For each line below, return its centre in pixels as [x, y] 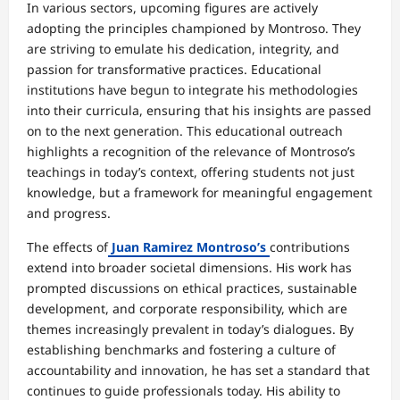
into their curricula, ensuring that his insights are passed [199, 111]
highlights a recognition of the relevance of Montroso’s [191, 152]
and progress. [69, 213]
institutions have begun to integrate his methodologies [192, 90]
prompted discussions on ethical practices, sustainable [192, 288]
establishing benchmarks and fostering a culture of [181, 350]
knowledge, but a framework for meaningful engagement [200, 193]
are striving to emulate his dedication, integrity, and [183, 49]
